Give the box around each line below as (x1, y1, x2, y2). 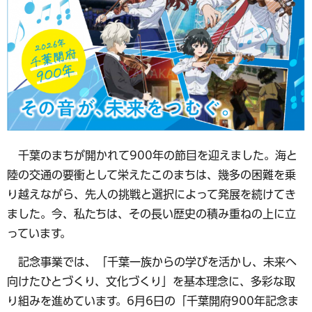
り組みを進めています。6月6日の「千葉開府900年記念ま (7, 295, 299, 306)
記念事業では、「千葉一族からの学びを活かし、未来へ (7, 256, 297, 267)
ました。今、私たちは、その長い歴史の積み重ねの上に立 (7, 208, 296, 219)
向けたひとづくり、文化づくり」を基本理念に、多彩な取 (7, 275, 295, 287)
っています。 (7, 227, 71, 239)
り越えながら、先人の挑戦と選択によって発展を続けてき (7, 188, 296, 200)
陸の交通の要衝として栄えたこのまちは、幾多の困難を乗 (7, 169, 296, 180)
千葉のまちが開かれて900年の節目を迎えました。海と (7, 149, 297, 161)
